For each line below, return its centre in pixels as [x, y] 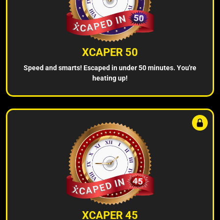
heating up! [110, 78]
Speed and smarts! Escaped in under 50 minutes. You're [110, 68]
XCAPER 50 [110, 52]
